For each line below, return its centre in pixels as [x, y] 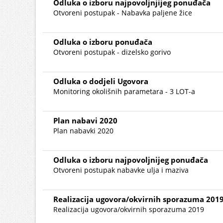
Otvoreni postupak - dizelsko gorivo [112, 52]
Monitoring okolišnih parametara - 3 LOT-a [124, 91]
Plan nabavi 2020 [85, 120]
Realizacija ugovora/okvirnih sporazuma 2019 [129, 209]
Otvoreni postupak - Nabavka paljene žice [123, 13]
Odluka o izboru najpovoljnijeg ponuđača [131, 160]
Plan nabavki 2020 [83, 131]
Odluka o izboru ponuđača [103, 42]
